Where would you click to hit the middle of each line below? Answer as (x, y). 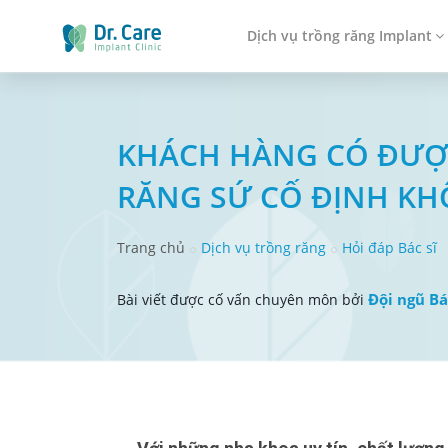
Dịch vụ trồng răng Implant (339, 35)
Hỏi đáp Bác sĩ (389, 247)
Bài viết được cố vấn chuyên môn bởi (242, 299)
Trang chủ (151, 247)
